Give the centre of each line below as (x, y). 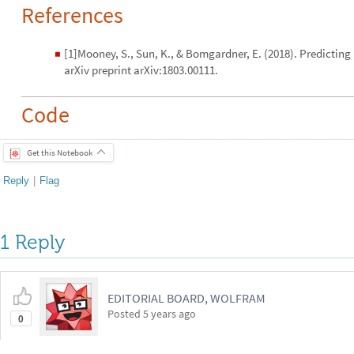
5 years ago (169, 314)
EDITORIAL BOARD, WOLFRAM (186, 298)
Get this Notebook (60, 153)
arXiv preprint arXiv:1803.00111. (141, 70)
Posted (125, 314)
